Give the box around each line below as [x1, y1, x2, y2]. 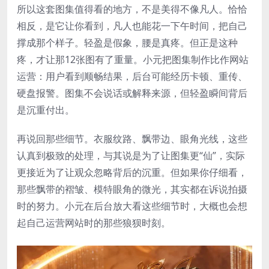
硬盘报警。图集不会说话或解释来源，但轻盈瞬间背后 [17, 86, 247, 100]
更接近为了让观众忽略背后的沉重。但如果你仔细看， [17, 165, 247, 179]
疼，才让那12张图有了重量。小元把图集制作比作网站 [17, 52, 249, 66]
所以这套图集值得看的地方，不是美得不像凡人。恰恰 [17, 2, 247, 16]
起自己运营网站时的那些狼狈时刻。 [17, 216, 171, 229]
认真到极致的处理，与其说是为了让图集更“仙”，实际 [17, 148, 245, 162]
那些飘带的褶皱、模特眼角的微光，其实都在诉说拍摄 [17, 182, 247, 196]
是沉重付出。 [17, 103, 74, 116]
